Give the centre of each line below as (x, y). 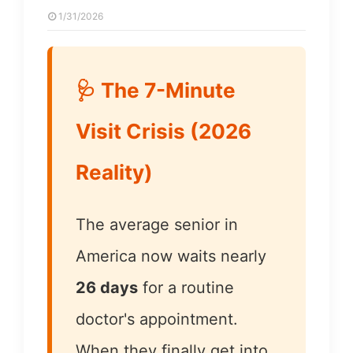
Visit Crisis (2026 (163, 131)
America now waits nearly (171, 256)
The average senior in (157, 225)
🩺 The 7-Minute (156, 90)
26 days (107, 288)
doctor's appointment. (157, 319)
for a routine (186, 288)
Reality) (114, 172)
